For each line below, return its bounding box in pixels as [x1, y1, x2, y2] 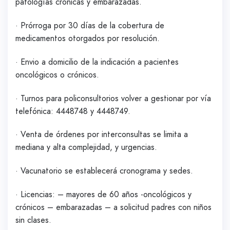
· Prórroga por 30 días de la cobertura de [15, 19, 164, 31]
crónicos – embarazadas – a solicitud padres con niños [15, 201, 212, 213]
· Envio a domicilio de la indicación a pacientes [15, 55, 179, 68]
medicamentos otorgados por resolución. [15, 32, 160, 44]
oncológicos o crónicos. [15, 68, 99, 81]
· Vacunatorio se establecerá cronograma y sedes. [15, 165, 193, 177]
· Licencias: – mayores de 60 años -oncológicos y [15, 188, 191, 200]
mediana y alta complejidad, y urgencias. [15, 141, 157, 154]
